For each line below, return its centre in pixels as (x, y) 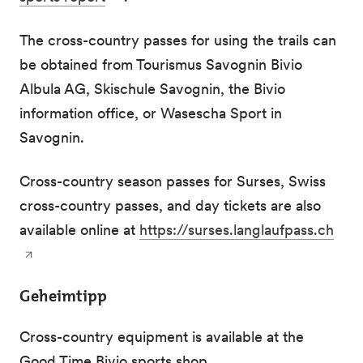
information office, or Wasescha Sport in (151, 113)
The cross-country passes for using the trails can (178, 40)
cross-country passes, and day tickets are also (170, 205)
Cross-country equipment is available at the (162, 337)
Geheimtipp (63, 296)
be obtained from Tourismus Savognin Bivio (161, 64)
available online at (79, 230)
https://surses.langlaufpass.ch (237, 230)
